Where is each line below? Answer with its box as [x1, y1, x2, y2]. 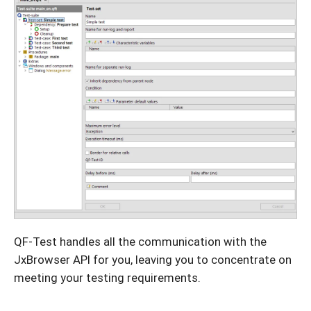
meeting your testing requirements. [14, 269, 201, 285]
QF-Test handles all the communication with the [14, 233, 267, 249]
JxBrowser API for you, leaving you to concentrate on [14, 251, 292, 267]
